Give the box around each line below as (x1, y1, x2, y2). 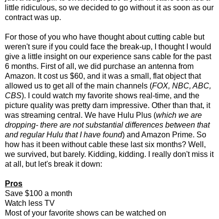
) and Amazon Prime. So (122, 130, 206, 139)
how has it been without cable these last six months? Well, (5, 140, 206, 149)
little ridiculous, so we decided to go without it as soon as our (5, 3, 214, 12)
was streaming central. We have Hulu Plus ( (5, 110, 156, 119)
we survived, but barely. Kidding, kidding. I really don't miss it (5, 150, 214, 158)
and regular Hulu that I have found (5, 130, 122, 139)
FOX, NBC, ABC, (152, 81, 211, 90)
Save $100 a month (5, 189, 72, 197)
